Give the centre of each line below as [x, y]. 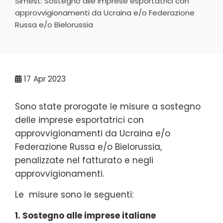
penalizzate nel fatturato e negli [84, 160]
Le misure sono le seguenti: [74, 194]
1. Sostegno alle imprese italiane [85, 215]
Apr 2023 [50, 79]
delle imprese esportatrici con [79, 120]
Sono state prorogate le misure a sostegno [108, 106]
